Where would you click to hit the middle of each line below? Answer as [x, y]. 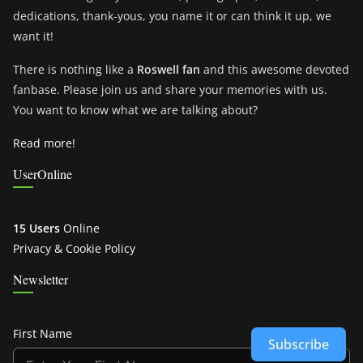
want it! [33, 36]
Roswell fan [169, 70]
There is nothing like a [75, 70]
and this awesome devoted [275, 70]
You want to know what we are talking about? [135, 110]
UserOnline [43, 174]
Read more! [44, 143]
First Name [43, 334]
